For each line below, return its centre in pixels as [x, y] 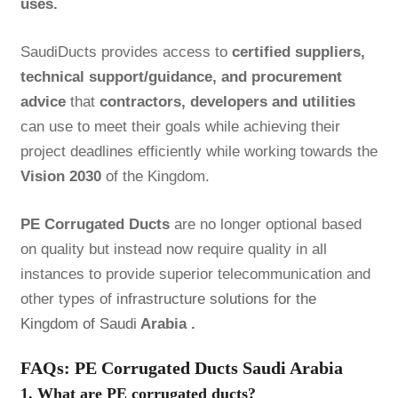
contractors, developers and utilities [227, 101]
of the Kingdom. [155, 176]
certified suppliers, [298, 52]
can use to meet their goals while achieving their [180, 126]
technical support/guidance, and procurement [181, 76]
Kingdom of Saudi [78, 323]
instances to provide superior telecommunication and [195, 274]
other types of [68, 298]
